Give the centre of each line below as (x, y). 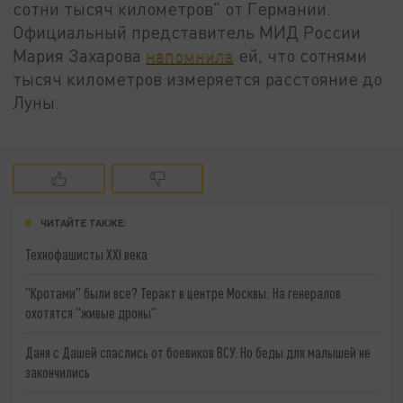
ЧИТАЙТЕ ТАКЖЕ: (83, 222)
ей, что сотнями (301, 56)
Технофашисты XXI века (87, 254)
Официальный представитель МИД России (187, 32)
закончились (58, 372)
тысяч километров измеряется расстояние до (198, 79)
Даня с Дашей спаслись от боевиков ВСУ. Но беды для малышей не (198, 353)
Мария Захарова (80, 56)
